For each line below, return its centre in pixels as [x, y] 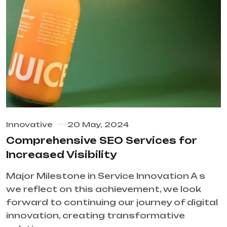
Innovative [29, 125]
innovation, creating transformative [96, 216]
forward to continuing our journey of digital [112, 202]
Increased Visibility [61, 155]
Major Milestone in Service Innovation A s [106, 176]
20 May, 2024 [98, 125]
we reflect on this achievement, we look [104, 189]
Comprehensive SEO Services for [102, 141]
